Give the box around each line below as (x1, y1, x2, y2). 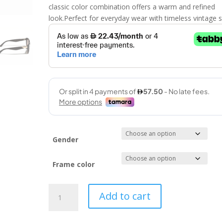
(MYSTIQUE (48, 196, 86, 205)
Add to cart (99, 189, 151, 203)
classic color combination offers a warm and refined (49, 2, 216, 11)
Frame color (53, 160, 95, 169)
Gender (53, 135, 79, 144)
